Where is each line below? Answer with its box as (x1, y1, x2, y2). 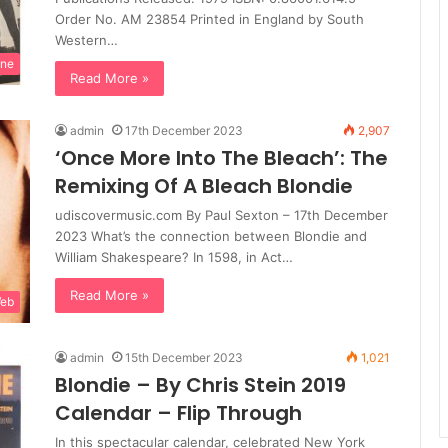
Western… (55, 32, 118, 49)
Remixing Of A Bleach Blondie (55, 172, 353, 201)
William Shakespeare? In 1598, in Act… (55, 249, 293, 266)
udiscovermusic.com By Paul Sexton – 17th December (55, 207, 388, 224)
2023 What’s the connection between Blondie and (55, 228, 367, 245)
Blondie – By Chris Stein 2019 (55, 371, 346, 400)
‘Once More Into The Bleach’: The (55, 144, 388, 173)
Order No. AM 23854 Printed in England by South (55, 11, 364, 28)
